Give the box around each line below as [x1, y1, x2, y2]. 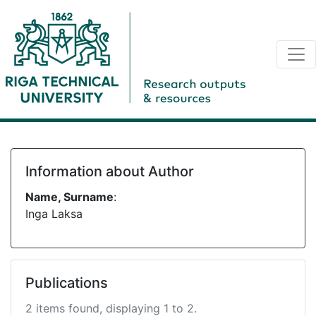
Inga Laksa [25, 207, 83, 221]
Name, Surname [25, 190, 114, 204]
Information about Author [25, 163, 194, 180]
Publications [25, 274, 108, 291]
